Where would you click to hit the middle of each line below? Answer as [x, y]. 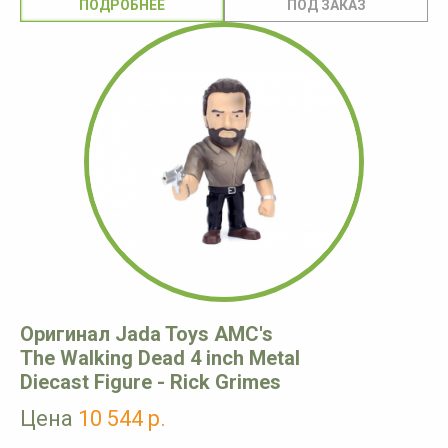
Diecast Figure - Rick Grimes [150, 382]
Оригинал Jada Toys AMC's [146, 334]
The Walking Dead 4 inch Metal [160, 358]
